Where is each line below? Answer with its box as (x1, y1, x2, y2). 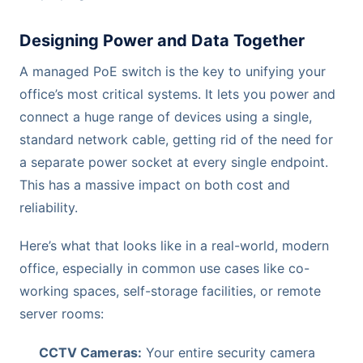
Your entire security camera (142, 344, 315, 361)
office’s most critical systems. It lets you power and (19, 86, 335, 103)
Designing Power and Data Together (19, 31, 305, 51)
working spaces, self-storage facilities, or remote (19, 283, 321, 300)
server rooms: (19, 305, 104, 322)
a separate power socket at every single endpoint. (19, 154, 328, 171)
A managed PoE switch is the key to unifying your (19, 63, 326, 80)
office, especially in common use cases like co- (19, 260, 310, 277)
